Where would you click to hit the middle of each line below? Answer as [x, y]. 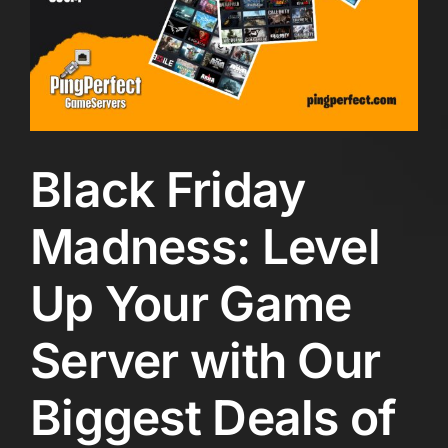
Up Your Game [191, 303]
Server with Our [205, 360]
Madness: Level [205, 246]
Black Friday [168, 189]
